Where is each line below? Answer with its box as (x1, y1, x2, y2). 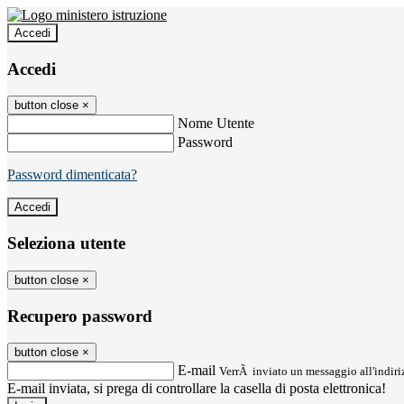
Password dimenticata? (7, 167, 137, 183)
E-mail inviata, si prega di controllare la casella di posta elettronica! (7, 381, 386, 397)
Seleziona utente (7, 234, 125, 253)
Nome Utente (178, 115, 254, 132)
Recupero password (7, 306, 152, 326)
